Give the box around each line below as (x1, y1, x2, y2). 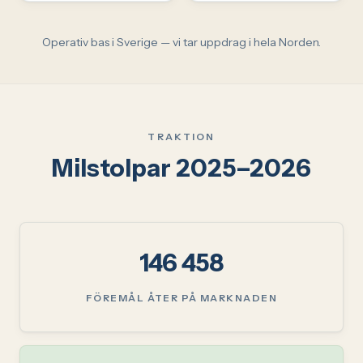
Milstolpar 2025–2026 (52, 152, 311, 183)
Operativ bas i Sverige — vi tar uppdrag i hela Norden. (42, 34, 321, 49)
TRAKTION (147, 130, 216, 143)
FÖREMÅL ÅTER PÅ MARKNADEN (86, 291, 277, 304)
